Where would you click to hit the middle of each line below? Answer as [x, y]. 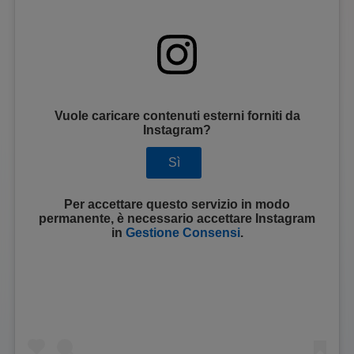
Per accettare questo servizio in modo [177, 204]
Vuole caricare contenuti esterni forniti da [177, 116]
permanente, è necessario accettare [147, 218]
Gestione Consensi [183, 232]
